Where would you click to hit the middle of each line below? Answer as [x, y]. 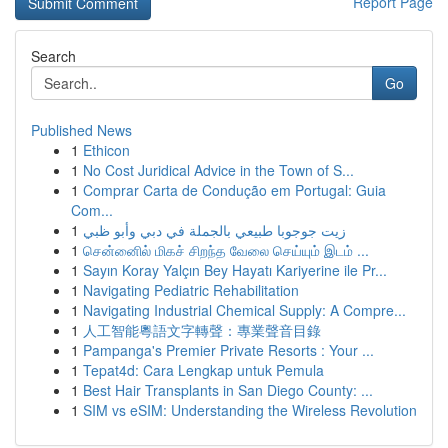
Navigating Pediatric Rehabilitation [191, 290]
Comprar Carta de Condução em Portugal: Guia [234, 190]
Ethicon [106, 150]
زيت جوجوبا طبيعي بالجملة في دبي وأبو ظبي [214, 230]
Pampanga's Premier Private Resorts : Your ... [228, 350]
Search [53, 56]
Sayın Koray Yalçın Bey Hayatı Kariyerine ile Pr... [235, 270]
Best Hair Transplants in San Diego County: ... [228, 390]
